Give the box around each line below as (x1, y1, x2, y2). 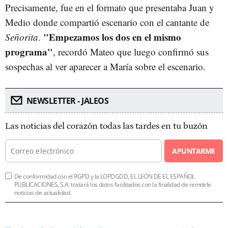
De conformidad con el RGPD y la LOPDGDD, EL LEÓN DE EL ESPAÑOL (14, 172, 195, 181)
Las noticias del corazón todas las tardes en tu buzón (5, 121, 208, 131)
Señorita (5, 30, 38, 43)
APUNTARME (172, 146, 215, 156)
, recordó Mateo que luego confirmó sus (53, 45, 209, 58)
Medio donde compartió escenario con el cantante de (5, 15, 209, 28)
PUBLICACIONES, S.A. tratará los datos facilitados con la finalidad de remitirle (14, 180, 211, 189)
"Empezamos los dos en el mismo (43, 30, 181, 44)
